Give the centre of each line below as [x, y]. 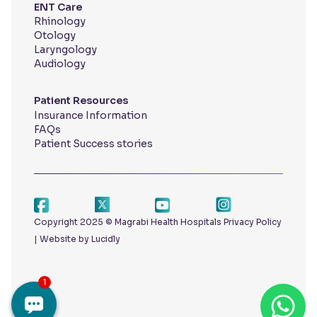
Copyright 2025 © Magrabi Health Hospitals [129, 222]
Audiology [60, 64]
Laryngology [65, 50]
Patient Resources [81, 101]
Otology [55, 36]
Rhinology [60, 22]
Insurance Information [91, 116]
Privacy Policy [253, 222]
